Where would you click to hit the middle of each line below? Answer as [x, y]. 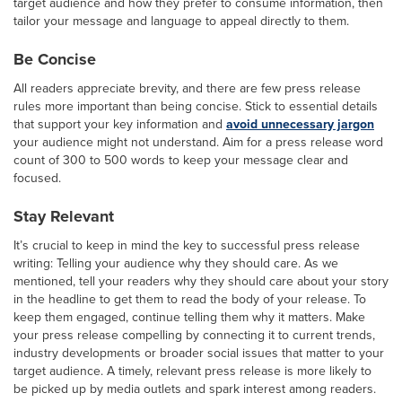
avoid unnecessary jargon [300, 124]
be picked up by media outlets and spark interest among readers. [195, 389]
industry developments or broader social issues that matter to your [199, 353]
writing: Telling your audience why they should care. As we [176, 263]
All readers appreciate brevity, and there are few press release [187, 88]
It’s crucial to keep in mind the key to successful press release [187, 245]
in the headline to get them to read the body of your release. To [190, 299]
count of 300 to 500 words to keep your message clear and [181, 160]
